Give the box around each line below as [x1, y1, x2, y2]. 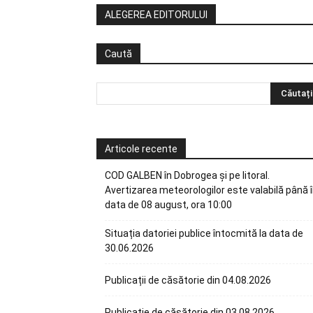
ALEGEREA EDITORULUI [105, 9, 208, 20]
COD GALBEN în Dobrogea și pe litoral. [105, 170, 270, 181]
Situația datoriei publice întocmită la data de [105, 228, 303, 239]
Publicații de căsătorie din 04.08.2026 [105, 275, 271, 286]
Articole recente [105, 143, 177, 154]
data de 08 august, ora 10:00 [105, 199, 232, 210]
